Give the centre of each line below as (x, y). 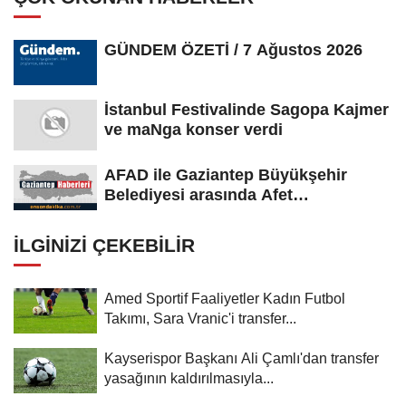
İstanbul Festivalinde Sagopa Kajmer (246, 109)
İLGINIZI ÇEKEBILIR (104, 245)
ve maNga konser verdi (193, 129)
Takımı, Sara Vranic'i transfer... (200, 318)
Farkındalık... (154, 214)
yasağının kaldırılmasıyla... (189, 377)
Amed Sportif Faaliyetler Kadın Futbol (225, 298)
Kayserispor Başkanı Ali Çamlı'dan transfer (242, 358)
